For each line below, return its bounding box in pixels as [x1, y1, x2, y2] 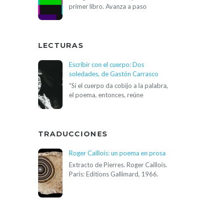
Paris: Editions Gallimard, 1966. [68, 170, 158, 178]
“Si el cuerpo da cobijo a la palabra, [68, 81, 168, 89]
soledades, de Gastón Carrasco [68, 69, 158, 78]
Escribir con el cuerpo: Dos [68, 60, 144, 68]
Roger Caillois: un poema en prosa [68, 149, 166, 157]
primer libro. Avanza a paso [68, 2, 147, 10]
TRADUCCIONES [38, 130, 108, 139]
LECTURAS [38, 41, 84, 50]
